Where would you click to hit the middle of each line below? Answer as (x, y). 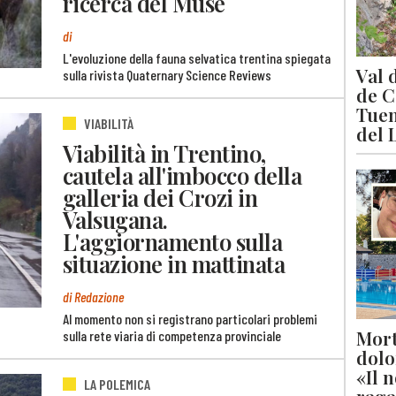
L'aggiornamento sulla (173, 242)
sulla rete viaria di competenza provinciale (172, 336)
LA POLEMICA (117, 385)
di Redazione (93, 297)
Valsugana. (115, 220)
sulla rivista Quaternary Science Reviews (167, 74)
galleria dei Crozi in (160, 198)
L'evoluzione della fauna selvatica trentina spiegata (197, 57)
